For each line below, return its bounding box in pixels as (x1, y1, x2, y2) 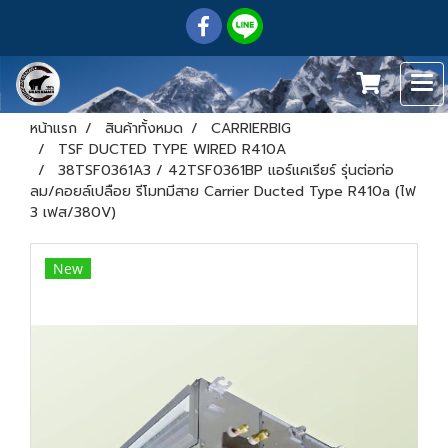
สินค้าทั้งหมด (105, 118, 183, 139)
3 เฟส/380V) (30, 202, 116, 223)
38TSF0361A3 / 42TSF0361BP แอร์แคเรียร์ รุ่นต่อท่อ (58, 160, 394, 181)
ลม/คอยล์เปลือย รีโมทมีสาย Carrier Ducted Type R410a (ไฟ (30, 181, 416, 202)
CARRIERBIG (211, 118, 291, 139)
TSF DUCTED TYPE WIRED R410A (58, 139, 286, 160)
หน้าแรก (30, 118, 77, 139)
